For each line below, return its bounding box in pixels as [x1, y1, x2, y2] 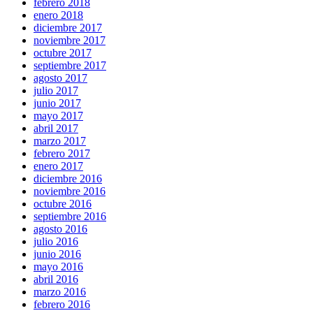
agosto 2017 [34, 71, 87, 84]
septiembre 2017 [34, 59, 106, 71]
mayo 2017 [34, 109, 83, 122]
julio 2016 [34, 235, 78, 247]
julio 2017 [34, 84, 78, 96]
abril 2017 [34, 122, 78, 134]
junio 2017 [34, 96, 81, 109]
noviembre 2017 [34, 34, 105, 46]
